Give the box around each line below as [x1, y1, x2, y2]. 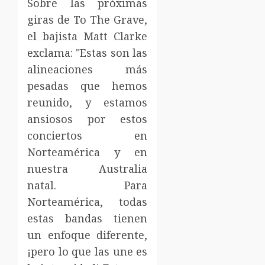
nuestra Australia [27, 161, 148, 176]
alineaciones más [27, 62, 148, 76]
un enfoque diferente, [27, 227, 148, 242]
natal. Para [27, 177, 148, 192]
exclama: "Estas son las [27, 45, 148, 60]
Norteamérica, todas [27, 194, 148, 209]
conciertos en [27, 128, 148, 143]
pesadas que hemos [27, 78, 148, 93]
